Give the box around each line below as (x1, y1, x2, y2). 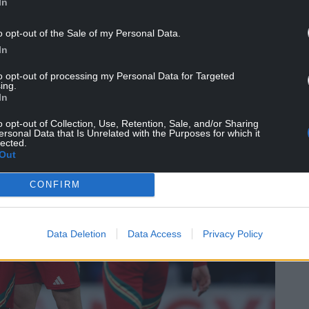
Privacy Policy (202, 228, 263, 239)
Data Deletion (46, 228, 106, 239)
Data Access (127, 228, 181, 239)
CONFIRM (29, 179, 81, 190)
